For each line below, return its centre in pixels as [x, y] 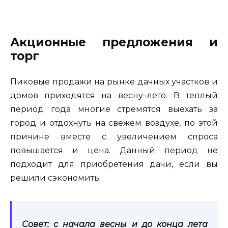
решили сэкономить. [55, 178]
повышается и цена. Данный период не [114, 151]
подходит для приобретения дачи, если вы [114, 164]
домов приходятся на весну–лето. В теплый [114, 96]
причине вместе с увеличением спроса [114, 137]
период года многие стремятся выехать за [114, 109]
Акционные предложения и [114, 42]
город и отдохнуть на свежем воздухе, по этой [114, 123]
